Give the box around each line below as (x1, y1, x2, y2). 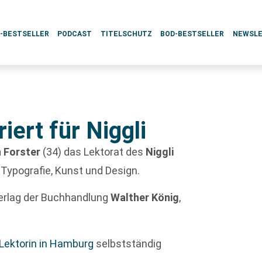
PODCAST (57, 30, 92, 38)
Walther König (111, 191, 180, 204)
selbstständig (94, 237, 162, 250)
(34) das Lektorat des (40, 146, 146, 158)
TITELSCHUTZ (100, 30, 152, 38)
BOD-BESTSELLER (160, 30, 225, 38)
